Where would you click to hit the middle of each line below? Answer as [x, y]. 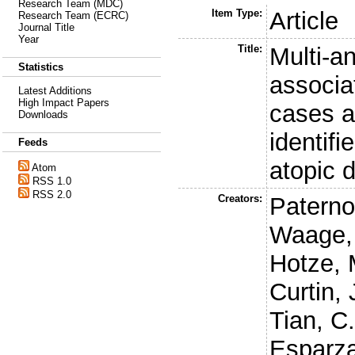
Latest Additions [55, 91]
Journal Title [46, 27]
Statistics [41, 67]
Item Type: [237, 13]
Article [304, 21]
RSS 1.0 [52, 181]
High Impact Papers [64, 103]
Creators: [240, 198]
